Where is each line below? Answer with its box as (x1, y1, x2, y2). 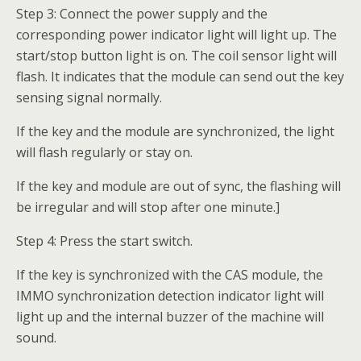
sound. (16, 328, 56, 346)
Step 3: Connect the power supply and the (16, 4, 268, 23)
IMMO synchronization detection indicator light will (16, 286, 324, 305)
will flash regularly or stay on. (16, 143, 193, 161)
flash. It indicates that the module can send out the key (16, 67, 344, 85)
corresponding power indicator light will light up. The (16, 25, 337, 44)
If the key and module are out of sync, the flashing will (16, 176, 341, 195)
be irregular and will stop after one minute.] (16, 197, 280, 216)
